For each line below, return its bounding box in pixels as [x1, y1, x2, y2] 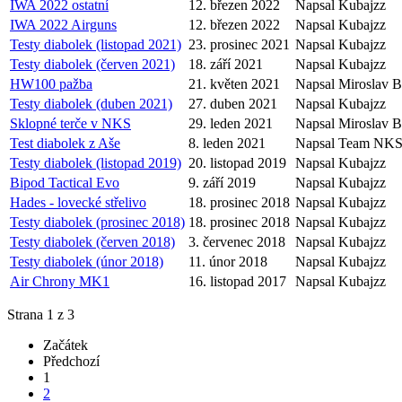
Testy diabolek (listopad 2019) [10, 154, 181, 170]
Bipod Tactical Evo [10, 174, 119, 190]
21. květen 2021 [188, 75, 280, 92]
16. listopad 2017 [188, 273, 286, 289]
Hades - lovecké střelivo [10, 194, 146, 210]
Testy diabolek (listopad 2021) [10, 36, 181, 52]
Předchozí [43, 353, 100, 369]
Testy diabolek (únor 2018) [10, 253, 163, 269]
